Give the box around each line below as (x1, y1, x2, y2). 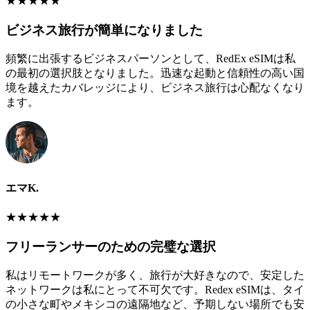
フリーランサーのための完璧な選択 (6, 239, 216, 254)
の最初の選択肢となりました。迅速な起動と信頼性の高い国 (6, 67, 304, 80)
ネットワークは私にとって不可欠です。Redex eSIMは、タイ (6, 284, 304, 296)
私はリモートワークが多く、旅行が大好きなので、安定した (6, 269, 304, 282)
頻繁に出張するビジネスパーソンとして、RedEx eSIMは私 (6, 53, 295, 65)
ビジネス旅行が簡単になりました (6, 22, 203, 37)
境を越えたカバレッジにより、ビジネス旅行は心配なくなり (6, 82, 304, 94)
